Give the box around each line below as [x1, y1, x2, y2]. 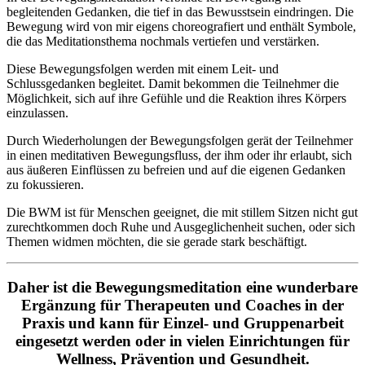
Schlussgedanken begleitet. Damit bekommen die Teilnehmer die [7, 76, 339, 90]
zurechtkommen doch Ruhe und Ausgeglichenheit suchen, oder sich [7, 219, 355, 234]
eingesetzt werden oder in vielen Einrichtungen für [15, 332, 350, 350]
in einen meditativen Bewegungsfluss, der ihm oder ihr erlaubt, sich [7, 147, 352, 162]
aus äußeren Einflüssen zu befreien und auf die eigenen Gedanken [7, 162, 345, 177]
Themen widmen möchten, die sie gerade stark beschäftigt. [7, 234, 307, 248]
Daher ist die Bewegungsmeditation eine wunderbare [7, 279, 358, 297]
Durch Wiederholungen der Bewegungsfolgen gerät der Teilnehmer [7, 133, 353, 147]
